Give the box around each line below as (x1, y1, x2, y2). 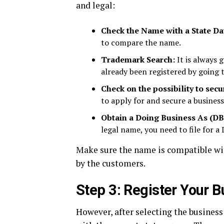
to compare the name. (101, 37, 181, 48)
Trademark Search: (101, 54, 175, 65)
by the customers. (76, 157, 145, 169)
